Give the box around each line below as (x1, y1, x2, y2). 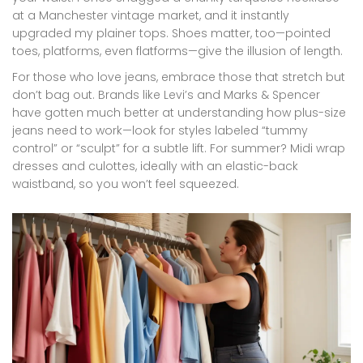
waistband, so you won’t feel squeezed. (12, 176, 239, 193)
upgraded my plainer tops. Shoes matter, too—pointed (12, 25, 331, 42)
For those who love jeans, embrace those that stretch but (12, 69, 345, 86)
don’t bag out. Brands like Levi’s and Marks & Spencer (12, 87, 320, 104)
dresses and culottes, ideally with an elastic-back (12, 158, 298, 175)
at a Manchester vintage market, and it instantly (12, 7, 289, 24)
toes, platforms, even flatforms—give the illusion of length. (12, 43, 343, 60)
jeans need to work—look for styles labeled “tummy (12, 122, 308, 139)
